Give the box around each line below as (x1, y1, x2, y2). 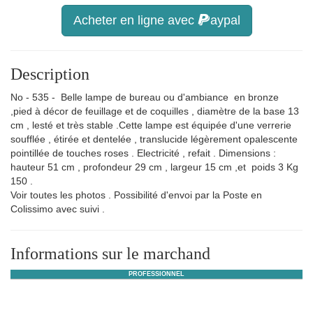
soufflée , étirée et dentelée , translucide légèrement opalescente (10, 133, 298, 145)
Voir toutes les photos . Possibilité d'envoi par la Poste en (10, 189, 262, 201)
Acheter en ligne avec (73, 13, 198, 27)
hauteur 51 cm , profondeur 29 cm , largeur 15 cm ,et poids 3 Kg (10, 161, 298, 173)
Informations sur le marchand (10, 245, 210, 263)
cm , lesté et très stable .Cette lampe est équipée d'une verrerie (10, 119, 291, 131)
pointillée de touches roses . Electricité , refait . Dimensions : (10, 147, 276, 159)
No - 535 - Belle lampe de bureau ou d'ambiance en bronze (10, 92, 279, 103)
